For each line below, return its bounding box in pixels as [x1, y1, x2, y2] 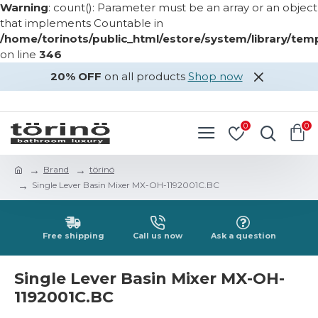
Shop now [187, 70, 243, 83]
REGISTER [69, 96, 113, 106]
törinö [89, 164, 114, 175]
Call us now [132, 231, 182, 241]
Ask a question [210, 231, 276, 241]
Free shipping [42, 231, 104, 241]
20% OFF [50, 70, 102, 83]
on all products [101, 70, 188, 83]
